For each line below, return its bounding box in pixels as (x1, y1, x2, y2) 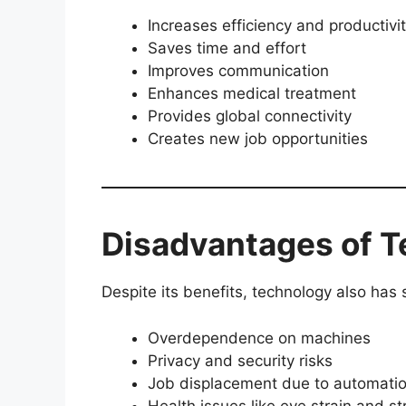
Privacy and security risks (148, 351, 333, 370)
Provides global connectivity (148, 107, 352, 126)
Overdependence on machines (148, 328, 371, 347)
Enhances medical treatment (148, 84, 356, 103)
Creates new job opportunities (148, 130, 368, 149)
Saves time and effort (148, 39, 306, 58)
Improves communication (148, 62, 329, 81)
